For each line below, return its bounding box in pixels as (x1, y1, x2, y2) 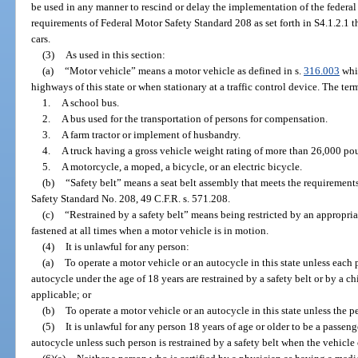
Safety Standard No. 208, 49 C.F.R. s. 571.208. (31, 192, 231, 205)
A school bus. (61, 96, 119, 109)
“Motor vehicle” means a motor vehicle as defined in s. (64, 64, 304, 77)
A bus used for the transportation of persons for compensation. (61, 112, 328, 125)
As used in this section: (65, 48, 165, 61)
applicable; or (31, 288, 92, 300)
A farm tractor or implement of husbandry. (61, 128, 241, 141)
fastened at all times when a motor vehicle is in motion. (31, 224, 269, 237)
